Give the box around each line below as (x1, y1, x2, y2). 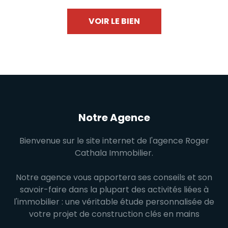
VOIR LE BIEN (88, 15, 140, 27)
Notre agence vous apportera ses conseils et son (16, 171, 212, 183)
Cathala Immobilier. (75, 147, 153, 159)
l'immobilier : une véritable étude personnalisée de (14, 195, 214, 208)
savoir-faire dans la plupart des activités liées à (19, 183, 209, 195)
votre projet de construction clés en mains (28, 208, 199, 220)
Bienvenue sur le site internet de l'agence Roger (19, 134, 209, 147)
